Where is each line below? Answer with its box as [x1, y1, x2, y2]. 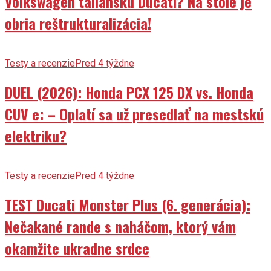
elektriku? [5, 124, 67, 146]
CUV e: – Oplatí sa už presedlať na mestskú [5, 102, 264, 125]
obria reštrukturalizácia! [5, 12, 151, 34]
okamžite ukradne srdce [5, 237, 149, 259]
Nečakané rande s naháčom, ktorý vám [5, 215, 236, 237]
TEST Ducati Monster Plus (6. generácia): [5, 193, 250, 215]
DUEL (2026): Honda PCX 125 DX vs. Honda [5, 80, 253, 103]
